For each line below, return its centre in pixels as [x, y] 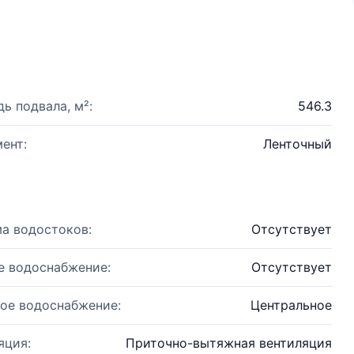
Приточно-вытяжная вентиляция [229, 343]
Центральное [291, 305]
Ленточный [298, 144]
